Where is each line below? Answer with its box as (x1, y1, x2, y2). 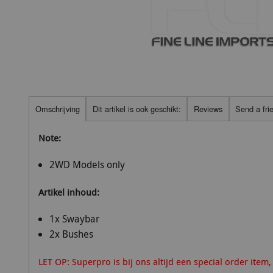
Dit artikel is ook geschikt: (92, 102, 181, 115)
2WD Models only (49, 158, 125, 172)
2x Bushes (49, 227, 93, 241)
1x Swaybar (49, 212, 99, 226)
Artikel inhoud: (38, 186, 99, 199)
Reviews (193, 102, 222, 115)
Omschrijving (35, 102, 80, 115)
